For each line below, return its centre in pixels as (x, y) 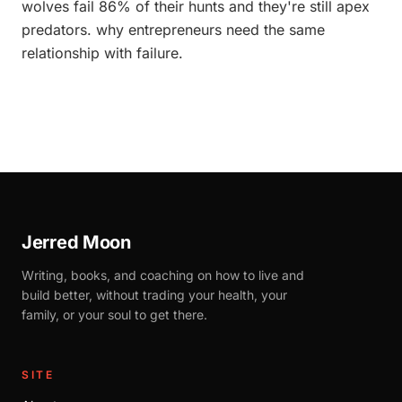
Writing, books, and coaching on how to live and (163, 275)
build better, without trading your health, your (154, 295)
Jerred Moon (76, 242)
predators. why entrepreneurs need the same (173, 30)
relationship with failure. (102, 53)
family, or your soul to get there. (114, 315)
